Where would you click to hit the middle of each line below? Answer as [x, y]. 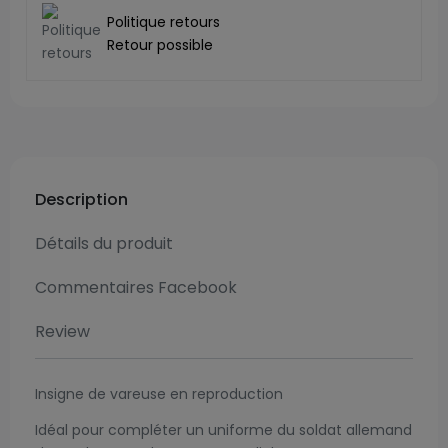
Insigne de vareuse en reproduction [159, 393]
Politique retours [163, 21]
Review [62, 331]
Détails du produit [104, 243]
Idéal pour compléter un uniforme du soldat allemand [223, 429]
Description [81, 199]
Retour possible [160, 44]
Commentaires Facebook [136, 287]
